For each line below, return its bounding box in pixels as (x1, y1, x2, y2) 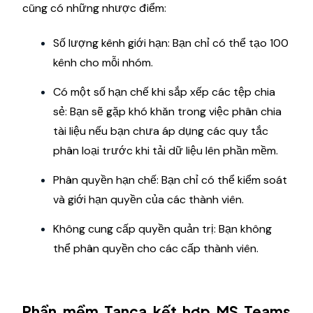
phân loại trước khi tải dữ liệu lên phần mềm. (53, 143, 278, 158)
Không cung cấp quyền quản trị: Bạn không (53, 221, 272, 236)
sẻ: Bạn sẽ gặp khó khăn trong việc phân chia (53, 103, 282, 119)
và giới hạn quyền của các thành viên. (53, 191, 244, 207)
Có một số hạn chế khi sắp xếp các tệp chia (53, 84, 275, 99)
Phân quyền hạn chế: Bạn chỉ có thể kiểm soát (53, 172, 287, 187)
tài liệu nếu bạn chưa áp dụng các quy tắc (53, 123, 268, 138)
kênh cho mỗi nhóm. (53, 54, 153, 70)
